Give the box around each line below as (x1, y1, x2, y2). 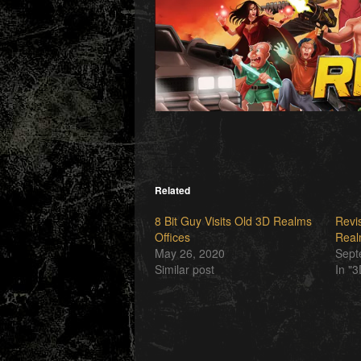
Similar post (155, 261, 214, 278)
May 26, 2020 (155, 245, 225, 262)
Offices (155, 229, 190, 246)
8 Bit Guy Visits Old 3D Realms (155, 213, 312, 230)
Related (155, 183, 190, 198)
